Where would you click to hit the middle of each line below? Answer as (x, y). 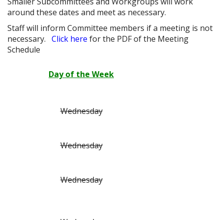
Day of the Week (81, 74)
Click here (69, 39)
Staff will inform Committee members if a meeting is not (110, 28)
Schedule (24, 50)
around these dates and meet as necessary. (87, 12)
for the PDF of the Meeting (138, 39)
